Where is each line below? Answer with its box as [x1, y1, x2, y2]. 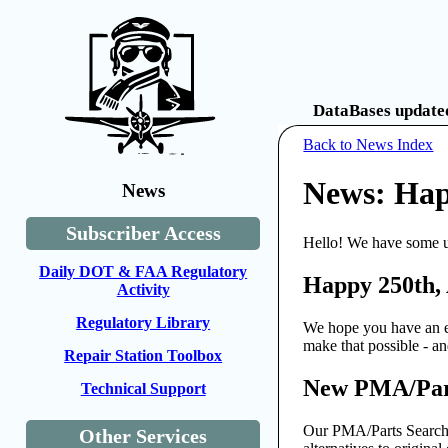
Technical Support [80, 380, 206, 397]
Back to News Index [303, 136, 434, 153]
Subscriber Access [65, 222, 221, 244]
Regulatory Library [76, 314, 211, 331]
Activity [116, 281, 170, 298]
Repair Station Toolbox [64, 347, 223, 364]
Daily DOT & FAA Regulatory [39, 263, 248, 280]
